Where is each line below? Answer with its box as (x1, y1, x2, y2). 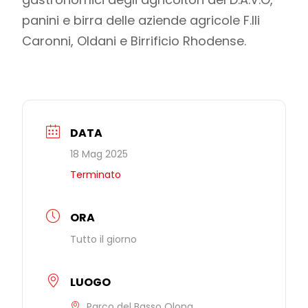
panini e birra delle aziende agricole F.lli (22, 12, 261, 30)
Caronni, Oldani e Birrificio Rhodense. (22, 32, 247, 50)
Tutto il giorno (70, 232, 137, 247)
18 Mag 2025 (70, 147, 129, 162)
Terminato (70, 168, 122, 182)
